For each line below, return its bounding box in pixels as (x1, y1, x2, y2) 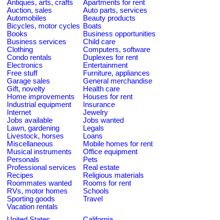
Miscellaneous (7, 140, 53, 148)
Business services (7, 38, 66, 46)
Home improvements (7, 93, 75, 101)
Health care (83, 85, 120, 93)
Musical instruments (7, 148, 72, 156)
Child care (83, 38, 115, 46)
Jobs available (7, 116, 53, 124)
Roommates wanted (7, 179, 72, 187)
